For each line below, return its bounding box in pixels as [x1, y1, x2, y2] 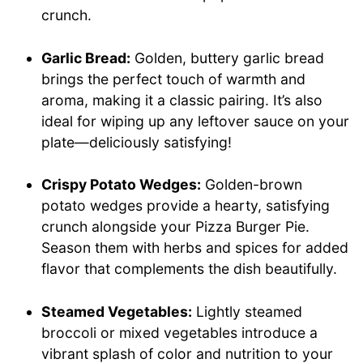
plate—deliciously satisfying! [41, 133, 233, 151]
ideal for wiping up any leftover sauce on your [41, 112, 350, 130]
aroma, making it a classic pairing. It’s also [41, 91, 323, 109]
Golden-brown [201, 176, 303, 194]
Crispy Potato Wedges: [41, 176, 202, 194]
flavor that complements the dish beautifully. [41, 260, 338, 278]
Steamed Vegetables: [41, 302, 193, 320]
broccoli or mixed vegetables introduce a [41, 323, 318, 341]
